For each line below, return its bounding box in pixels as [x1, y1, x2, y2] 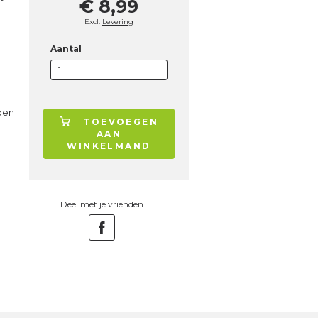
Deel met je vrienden [60, 199, 143, 209]
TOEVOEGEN [83, 116, 158, 127]
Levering [102, 17, 133, 26]
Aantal [50, 43, 82, 54]
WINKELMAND [67, 141, 151, 151]
